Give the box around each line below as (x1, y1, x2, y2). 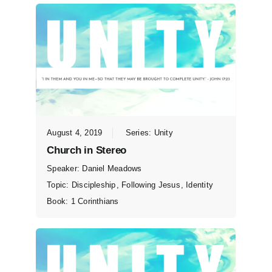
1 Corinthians (70, 196, 119, 206)
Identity (186, 180, 214, 189)
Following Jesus (121, 180, 180, 189)
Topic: (47, 180, 72, 189)
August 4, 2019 (47, 127, 103, 137)
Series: (125, 127, 154, 137)
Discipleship (71, 180, 116, 189)
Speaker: (47, 163, 83, 173)
